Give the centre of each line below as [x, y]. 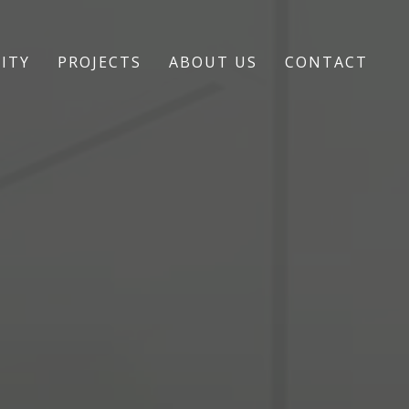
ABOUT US [213, 62]
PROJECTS [100, 62]
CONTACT [326, 62]
